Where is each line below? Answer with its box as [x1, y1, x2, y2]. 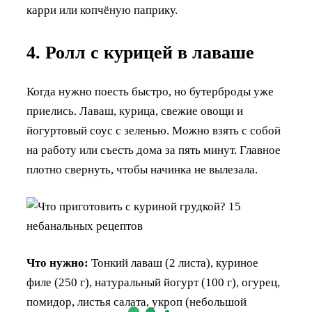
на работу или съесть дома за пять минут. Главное [26, 143, 281, 157]
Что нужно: [26, 256, 91, 270]
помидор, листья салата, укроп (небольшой [26, 295, 247, 309]
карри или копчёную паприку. [26, 3, 178, 17]
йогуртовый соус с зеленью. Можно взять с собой [26, 124, 281, 138]
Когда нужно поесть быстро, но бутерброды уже [26, 85, 274, 99]
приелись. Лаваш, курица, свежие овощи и [26, 104, 243, 118]
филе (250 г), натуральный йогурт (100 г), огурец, [26, 276, 280, 290]
